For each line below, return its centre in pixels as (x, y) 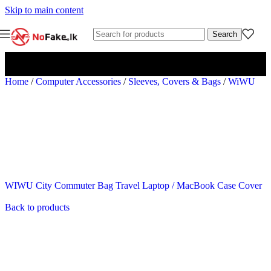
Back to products (37, 207)
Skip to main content (44, 10)
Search (225, 34)
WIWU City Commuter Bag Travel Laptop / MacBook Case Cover (133, 185)
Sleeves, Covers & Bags (176, 81)
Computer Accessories (80, 81)
